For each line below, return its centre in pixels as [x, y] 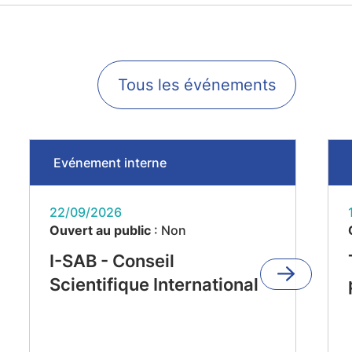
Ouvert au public [100, 230]
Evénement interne [110, 163]
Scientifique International [154, 284]
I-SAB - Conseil [112, 261]
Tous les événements [196, 85]
